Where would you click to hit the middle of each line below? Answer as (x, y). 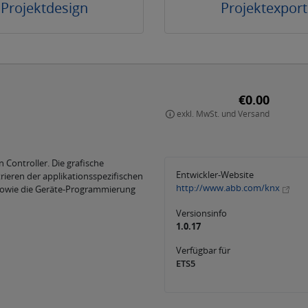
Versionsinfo (201, 213)
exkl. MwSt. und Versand (223, 114)
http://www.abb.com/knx (228, 188)
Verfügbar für (203, 250)
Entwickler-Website (215, 175)
